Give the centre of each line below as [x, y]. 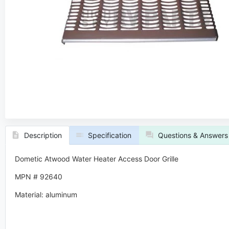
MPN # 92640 [38, 177]
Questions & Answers [193, 135]
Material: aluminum [46, 195]
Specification [110, 135]
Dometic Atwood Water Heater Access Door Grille [96, 159]
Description [43, 135]
